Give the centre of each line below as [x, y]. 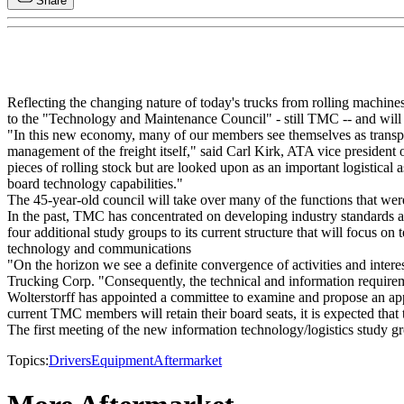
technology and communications [99, 249]
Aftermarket [188, 361]
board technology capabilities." [95, 184]
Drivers [70, 361]
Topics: [28, 361]
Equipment [122, 361]
